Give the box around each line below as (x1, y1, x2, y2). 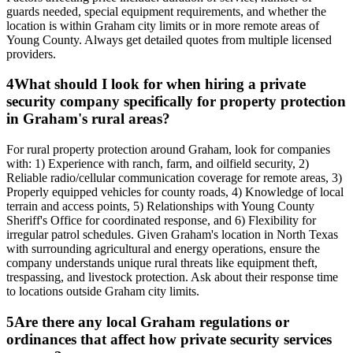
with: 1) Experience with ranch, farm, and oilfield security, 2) (6, 156, 309, 170)
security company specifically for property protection (6, 93, 346, 110)
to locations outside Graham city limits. (6, 284, 199, 298)
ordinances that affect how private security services (6, 330, 332, 347)
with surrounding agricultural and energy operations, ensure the (6, 241, 320, 255)
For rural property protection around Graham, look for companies (6, 142, 330, 156)
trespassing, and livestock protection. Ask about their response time (6, 269, 338, 284)
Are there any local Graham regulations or (14, 313, 289, 330)
